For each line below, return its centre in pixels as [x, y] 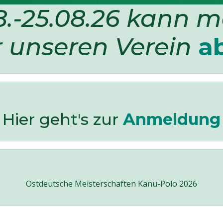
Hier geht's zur [63, 119]
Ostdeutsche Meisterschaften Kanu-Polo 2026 [111, 184]
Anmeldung [172, 119]
